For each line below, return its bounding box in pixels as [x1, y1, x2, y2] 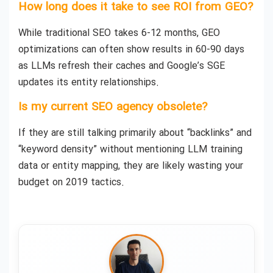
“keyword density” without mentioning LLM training [18, 142, 243, 158]
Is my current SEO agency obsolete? [18, 98, 207, 117]
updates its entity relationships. [18, 74, 159, 90]
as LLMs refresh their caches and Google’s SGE [18, 58, 225, 74]
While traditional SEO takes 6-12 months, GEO [18, 25, 220, 41]
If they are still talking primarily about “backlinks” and [18, 126, 252, 141]
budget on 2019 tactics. [18, 175, 124, 191]
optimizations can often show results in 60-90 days [18, 41, 244, 57]
